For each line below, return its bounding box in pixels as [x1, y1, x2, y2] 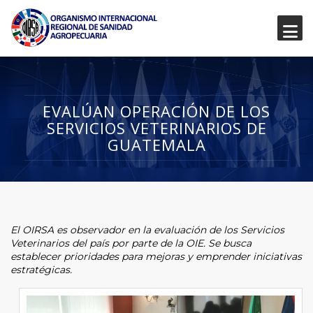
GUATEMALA [107, 133, 206, 155]
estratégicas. [10, 263, 78, 276]
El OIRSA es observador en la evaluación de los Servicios [10, 223, 284, 236]
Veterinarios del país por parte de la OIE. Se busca [10, 236, 252, 249]
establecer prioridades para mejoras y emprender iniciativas [10, 249, 302, 263]
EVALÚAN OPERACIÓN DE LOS [43, 100, 270, 122]
